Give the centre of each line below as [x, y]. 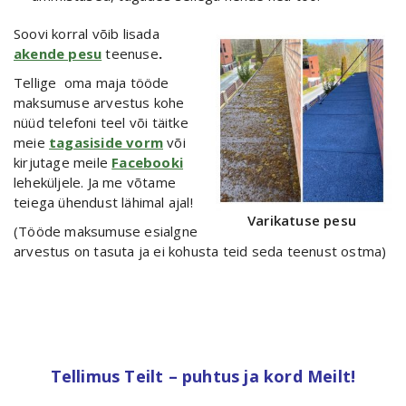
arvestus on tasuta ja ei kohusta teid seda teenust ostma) [200, 251]
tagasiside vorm [106, 142]
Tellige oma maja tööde [92, 82]
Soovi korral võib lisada [87, 33]
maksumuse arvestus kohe [99, 102]
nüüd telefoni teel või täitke [101, 122]
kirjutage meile [63, 162]
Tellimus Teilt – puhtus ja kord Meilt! [203, 376]
